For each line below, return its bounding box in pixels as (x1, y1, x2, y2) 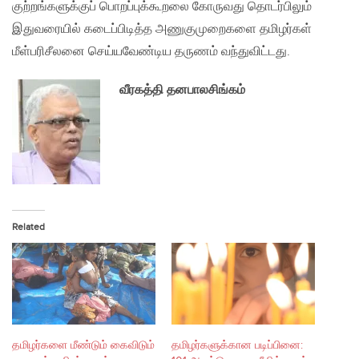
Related (12, 221, 45, 233)
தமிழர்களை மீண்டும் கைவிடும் (12, 339, 155, 353)
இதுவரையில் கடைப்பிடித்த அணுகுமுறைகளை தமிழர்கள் (12, 22, 312, 38)
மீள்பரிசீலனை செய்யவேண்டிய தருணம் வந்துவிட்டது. (12, 44, 290, 60)
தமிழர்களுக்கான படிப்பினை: (171, 339, 303, 353)
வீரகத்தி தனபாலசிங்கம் (119, 83, 245, 99)
